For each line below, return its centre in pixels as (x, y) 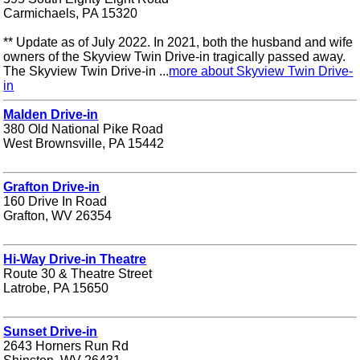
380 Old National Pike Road (84, 129)
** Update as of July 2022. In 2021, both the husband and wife (178, 42)
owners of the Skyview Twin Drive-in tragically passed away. (175, 56)
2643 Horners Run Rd (66, 346)
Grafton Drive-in (52, 186)
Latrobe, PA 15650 (56, 288)
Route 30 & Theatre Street (78, 273)
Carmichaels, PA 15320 (71, 13)
